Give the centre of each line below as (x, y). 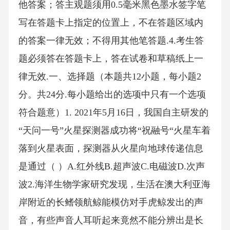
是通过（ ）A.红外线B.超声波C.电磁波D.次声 (111, 167)
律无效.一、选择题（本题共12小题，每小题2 (110, 77)
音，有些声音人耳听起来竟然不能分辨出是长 (111, 221)
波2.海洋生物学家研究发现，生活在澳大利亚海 (114, 185)
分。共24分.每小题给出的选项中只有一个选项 (112, 95)
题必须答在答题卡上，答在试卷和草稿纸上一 (111, 59)
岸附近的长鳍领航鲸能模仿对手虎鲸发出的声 (111, 203)
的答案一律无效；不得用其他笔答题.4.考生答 (111, 41)
